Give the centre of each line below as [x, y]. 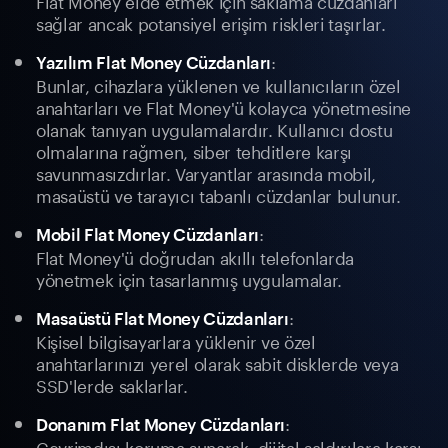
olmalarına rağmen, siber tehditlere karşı [194, 150]
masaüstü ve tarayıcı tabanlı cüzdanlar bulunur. [219, 194]
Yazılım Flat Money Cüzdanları [154, 62]
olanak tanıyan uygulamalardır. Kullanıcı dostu [214, 128]
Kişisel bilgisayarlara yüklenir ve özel [176, 340]
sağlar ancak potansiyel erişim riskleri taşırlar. [211, 22]
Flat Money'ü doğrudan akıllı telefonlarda [195, 256]
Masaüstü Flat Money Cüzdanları [162, 318]
